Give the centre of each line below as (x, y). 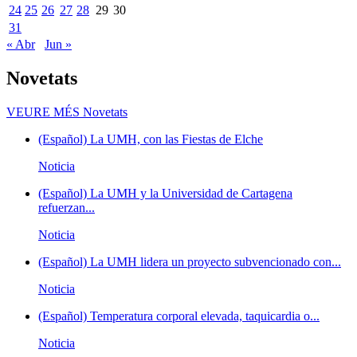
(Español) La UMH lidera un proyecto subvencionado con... (190, 261)
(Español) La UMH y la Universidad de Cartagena (165, 193)
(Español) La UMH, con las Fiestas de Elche (151, 139)
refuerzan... (67, 207)
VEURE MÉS (43, 112)
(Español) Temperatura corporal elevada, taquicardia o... (179, 316)
